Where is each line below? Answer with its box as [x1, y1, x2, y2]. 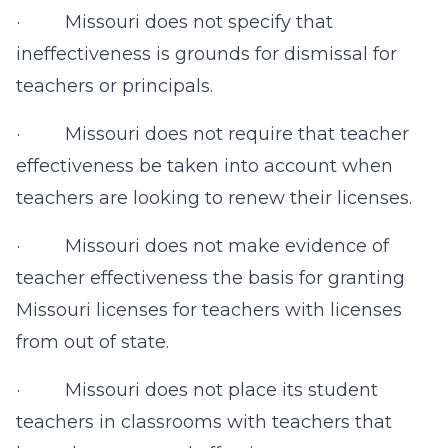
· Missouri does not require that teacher [16, 123, 409, 145]
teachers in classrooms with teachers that [16, 411, 392, 433]
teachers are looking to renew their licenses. [16, 187, 412, 209]
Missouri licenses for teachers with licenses [16, 299, 402, 321]
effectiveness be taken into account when [16, 155, 393, 177]
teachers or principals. [16, 75, 213, 97]
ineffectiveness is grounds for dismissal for [16, 43, 397, 65]
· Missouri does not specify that [16, 11, 333, 33]
